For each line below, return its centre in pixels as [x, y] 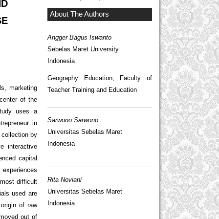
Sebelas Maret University [83, 49]
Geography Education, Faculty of [100, 78]
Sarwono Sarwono [73, 120]
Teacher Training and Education [92, 89]
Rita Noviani [65, 179]
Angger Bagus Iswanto [79, 37]
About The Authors [79, 14]
